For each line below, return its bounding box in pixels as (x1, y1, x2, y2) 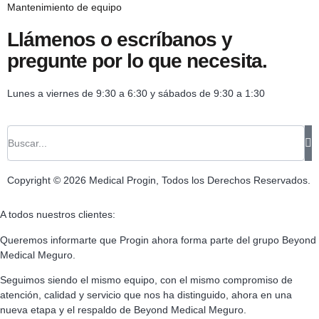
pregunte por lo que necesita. (7, 50, 267, 73)
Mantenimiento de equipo (7, 1, 122, 14)
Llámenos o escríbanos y (7, 28, 232, 51)
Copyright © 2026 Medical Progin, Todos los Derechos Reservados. (7, 174, 310, 187)
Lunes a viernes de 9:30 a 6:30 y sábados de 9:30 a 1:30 (7, 88, 265, 100)
